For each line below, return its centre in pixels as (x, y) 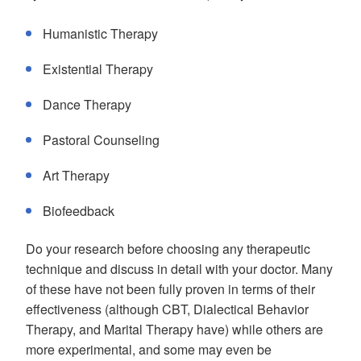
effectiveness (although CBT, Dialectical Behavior (167, 309)
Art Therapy (76, 175)
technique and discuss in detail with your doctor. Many (179, 269)
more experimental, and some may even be (149, 349)
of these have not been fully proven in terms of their (170, 289)
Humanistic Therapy (100, 33)
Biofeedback (79, 211)
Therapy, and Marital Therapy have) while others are (174, 329)
